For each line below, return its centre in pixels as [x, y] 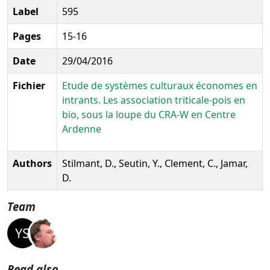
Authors [32, 163]
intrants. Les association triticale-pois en [154, 100]
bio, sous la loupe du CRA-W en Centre [149, 114]
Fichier [29, 85]
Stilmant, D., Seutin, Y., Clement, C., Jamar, [155, 163]
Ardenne [82, 129]
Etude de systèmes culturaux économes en [160, 85]
